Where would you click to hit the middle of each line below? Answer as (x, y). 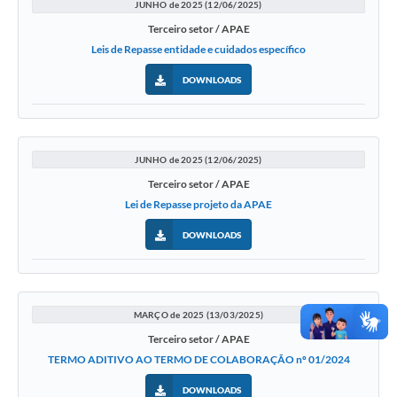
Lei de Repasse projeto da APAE (198, 205)
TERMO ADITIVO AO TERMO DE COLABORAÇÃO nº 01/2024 (198, 360)
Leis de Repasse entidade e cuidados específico (198, 50)
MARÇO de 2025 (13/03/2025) (198, 315)
